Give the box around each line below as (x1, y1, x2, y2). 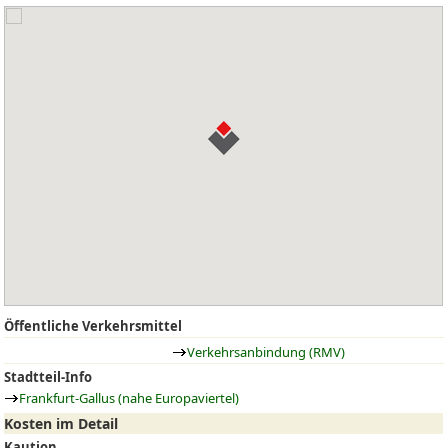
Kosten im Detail (4, 413, 119, 433)
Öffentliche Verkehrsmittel (4, 317, 183, 336)
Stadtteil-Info (4, 368, 93, 387)
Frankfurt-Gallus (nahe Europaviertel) (19, 389, 240, 408)
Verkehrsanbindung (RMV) (187, 342, 346, 361)
